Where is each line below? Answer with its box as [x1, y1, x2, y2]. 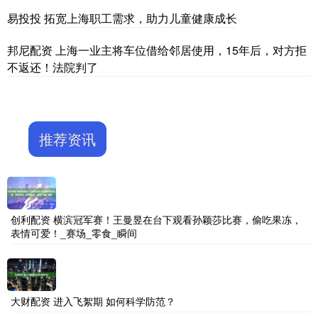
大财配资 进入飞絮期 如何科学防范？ [11, 294, 175, 309]
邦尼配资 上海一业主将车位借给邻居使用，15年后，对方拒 [7, 42, 307, 59]
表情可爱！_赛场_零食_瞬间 [11, 226, 137, 241]
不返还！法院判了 [7, 59, 98, 76]
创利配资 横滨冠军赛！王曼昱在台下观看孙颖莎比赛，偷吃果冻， [11, 212, 302, 227]
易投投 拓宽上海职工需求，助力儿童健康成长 [7, 10, 237, 27]
